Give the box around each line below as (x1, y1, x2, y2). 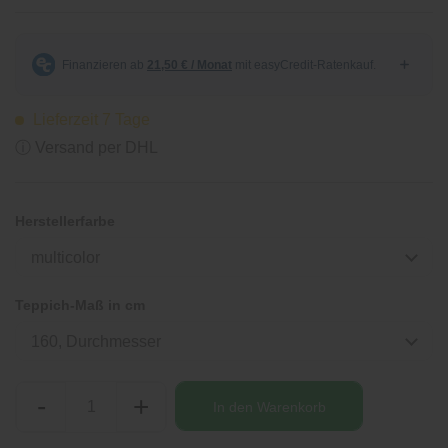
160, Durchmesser (31, 333, 161, 350)
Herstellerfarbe (15, 213, 115, 229)
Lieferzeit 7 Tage (29, 111, 150, 128)
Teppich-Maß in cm (15, 297, 145, 313)
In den (212, 398, 253, 415)
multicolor (31, 249, 100, 266)
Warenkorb (256, 398, 326, 415)
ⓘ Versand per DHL (15, 139, 158, 156)
